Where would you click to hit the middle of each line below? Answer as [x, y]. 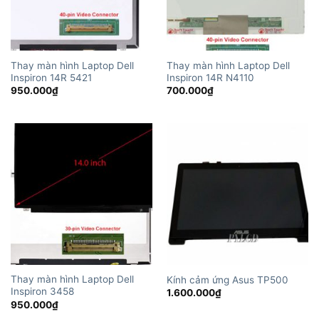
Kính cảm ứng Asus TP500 [227, 279]
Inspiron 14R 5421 [51, 77]
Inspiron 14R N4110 [210, 77]
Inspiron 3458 [42, 292]
